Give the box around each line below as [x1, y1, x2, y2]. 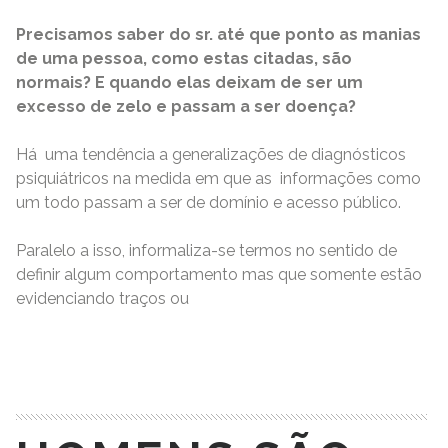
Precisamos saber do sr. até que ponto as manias [16, 25, 421, 45]
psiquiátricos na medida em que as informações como [16, 169, 421, 189]
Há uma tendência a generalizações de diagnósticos [16, 145, 406, 165]
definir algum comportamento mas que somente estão [16, 265, 422, 285]
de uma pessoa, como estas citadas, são [16, 49, 352, 69]
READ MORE [34, 345, 135, 361]
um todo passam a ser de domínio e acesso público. [16, 193, 401, 213]
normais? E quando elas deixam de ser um [16, 73, 363, 93]
